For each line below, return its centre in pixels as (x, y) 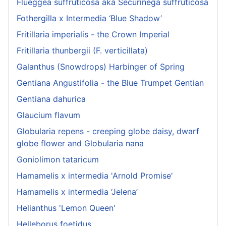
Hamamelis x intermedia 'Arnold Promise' (95, 176)
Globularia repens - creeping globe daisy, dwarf (108, 131)
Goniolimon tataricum (58, 160)
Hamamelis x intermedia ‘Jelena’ (77, 192)
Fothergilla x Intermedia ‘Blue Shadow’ (89, 18)
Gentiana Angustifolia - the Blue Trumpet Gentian (110, 83)
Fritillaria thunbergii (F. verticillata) (82, 51)
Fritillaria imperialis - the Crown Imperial (93, 35)
